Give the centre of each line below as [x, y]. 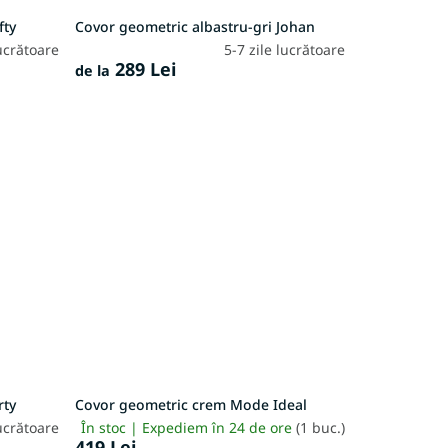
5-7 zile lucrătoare [284, 49]
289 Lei [142, 68]
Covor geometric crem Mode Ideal [190, 405]
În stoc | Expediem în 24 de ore [188, 428]
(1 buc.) [320, 428]
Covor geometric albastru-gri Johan [194, 26]
